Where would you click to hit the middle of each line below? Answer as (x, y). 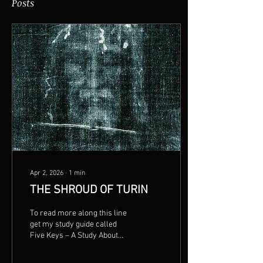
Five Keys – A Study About (48, 236)
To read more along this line (78, 213)
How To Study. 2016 (55, 247)
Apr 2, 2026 (47, 173)
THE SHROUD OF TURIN (89, 190)
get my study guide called (73, 225)
